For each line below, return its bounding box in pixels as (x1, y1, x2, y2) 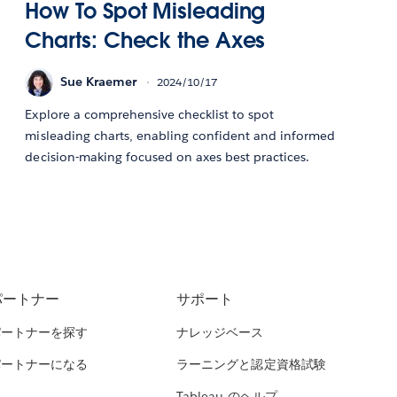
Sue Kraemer (60, 74, 137, 90)
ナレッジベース (176, 324, 264, 341)
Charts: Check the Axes (25, 26, 266, 54)
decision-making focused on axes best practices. (25, 148, 310, 165)
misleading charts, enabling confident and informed (25, 127, 336, 144)
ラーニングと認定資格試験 (176, 356, 326, 373)
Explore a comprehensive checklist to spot (25, 105, 275, 122)
